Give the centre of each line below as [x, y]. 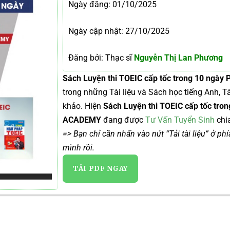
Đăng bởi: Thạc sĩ [100, 58]
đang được [124, 120]
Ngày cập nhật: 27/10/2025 [119, 31]
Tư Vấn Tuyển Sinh [180, 120]
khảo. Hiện [83, 106]
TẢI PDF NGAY [100, 169]
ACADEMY [83, 120]
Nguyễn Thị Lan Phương [177, 58]
